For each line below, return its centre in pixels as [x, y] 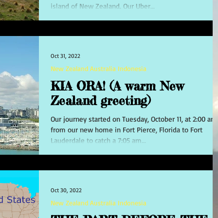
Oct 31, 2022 [65, 56]
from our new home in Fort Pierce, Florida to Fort [127, 129]
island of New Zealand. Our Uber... [103, 6]
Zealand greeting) [100, 100]
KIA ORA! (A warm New [117, 86]
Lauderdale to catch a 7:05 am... [98, 140]
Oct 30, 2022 [66, 190]
